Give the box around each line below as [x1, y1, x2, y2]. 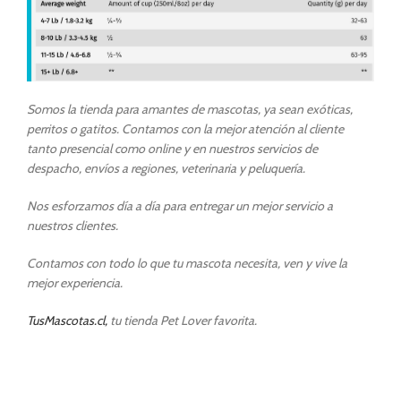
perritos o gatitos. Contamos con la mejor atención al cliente [27, 120, 344, 137]
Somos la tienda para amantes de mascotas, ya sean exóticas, [27, 100, 353, 117]
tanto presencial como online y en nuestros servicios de [27, 140, 318, 157]
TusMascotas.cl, [27, 311, 107, 328]
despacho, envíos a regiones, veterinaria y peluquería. [27, 159, 305, 176]
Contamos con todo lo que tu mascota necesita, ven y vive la [27, 254, 347, 271]
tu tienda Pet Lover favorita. [107, 311, 257, 328]
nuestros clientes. [27, 217, 118, 234]
